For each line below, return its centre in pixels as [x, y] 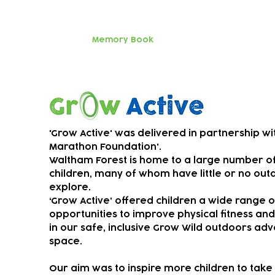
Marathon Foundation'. [105, 147]
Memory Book [123, 40]
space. [67, 242]
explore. [70, 188]
